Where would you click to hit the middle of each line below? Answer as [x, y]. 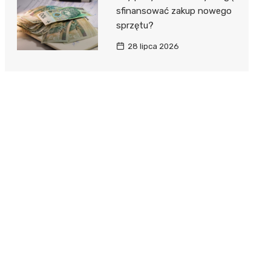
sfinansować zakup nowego [174, 11]
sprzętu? [135, 26]
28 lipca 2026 [153, 47]
